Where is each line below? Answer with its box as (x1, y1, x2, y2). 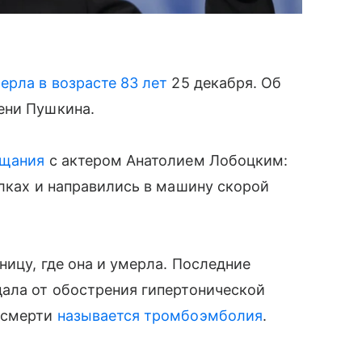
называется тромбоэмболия (57, 306, 263, 324)
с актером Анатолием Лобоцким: (44, 151, 288, 169)
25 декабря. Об (167, 74, 282, 91)
